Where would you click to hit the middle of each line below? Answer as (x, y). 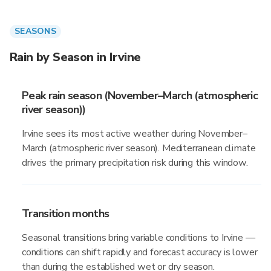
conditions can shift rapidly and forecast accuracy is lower (140, 252)
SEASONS (35, 31)
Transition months (66, 214)
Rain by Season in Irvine (75, 57)
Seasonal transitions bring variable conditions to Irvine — (139, 238)
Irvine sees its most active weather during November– (135, 134)
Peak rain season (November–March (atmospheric (140, 96)
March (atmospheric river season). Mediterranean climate (139, 148)
